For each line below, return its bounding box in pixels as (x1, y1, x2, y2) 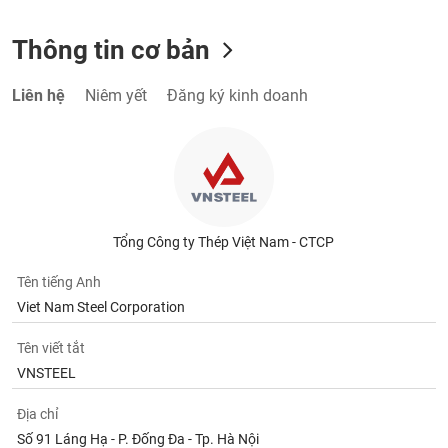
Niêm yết (85, 86, 148, 105)
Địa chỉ (17, 406, 59, 422)
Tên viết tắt (17, 340, 86, 356)
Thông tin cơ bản (12, 35, 211, 65)
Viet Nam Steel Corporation (17, 299, 186, 315)
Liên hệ (12, 86, 66, 105)
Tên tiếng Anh (17, 274, 102, 290)
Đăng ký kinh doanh (167, 86, 309, 105)
